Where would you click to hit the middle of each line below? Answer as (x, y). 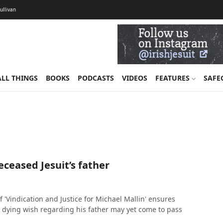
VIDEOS (134, 78)
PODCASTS (96, 78)
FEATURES (173, 78)
